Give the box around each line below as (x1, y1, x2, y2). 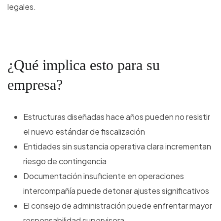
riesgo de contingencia (23, 156, 107, 167)
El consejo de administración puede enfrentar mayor (23, 200, 212, 211)
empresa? (7, 76, 63, 93)
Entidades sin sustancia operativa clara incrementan (23, 141, 211, 152)
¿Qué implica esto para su (7, 57, 160, 74)
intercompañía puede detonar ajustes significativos (23, 185, 209, 196)
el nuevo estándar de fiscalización (23, 126, 145, 137)
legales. (7, 1, 36, 12)
